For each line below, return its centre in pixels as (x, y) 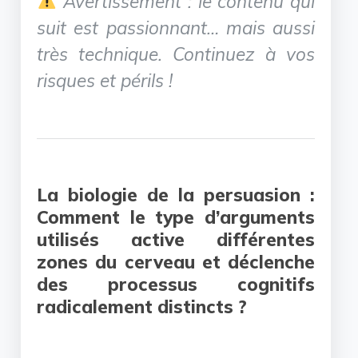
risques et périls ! (105, 80)
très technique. (105, 54)
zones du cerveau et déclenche (176, 261)
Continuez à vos (244, 54)
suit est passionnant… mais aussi (176, 27)
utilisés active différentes (176, 239)
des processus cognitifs (176, 284)
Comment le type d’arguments (176, 217)
